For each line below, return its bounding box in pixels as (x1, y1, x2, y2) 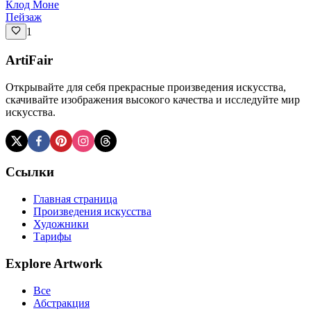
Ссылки (6, 165, 54, 180)
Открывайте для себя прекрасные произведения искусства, (6, 81, 286, 93)
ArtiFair (6, 53, 53, 68)
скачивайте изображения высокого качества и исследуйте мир (6, 93, 300, 106)
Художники (33, 218, 89, 230)
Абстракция (33, 296, 90, 309)
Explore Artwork (6, 255, 103, 271)
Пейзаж (6, 11, 42, 24)
